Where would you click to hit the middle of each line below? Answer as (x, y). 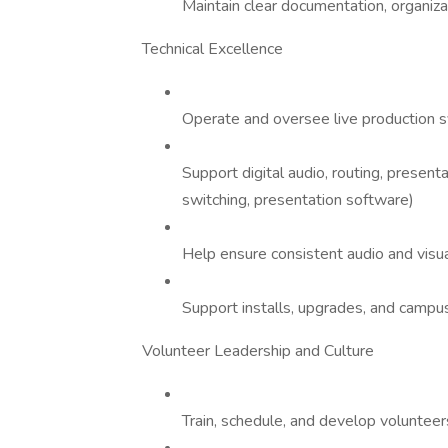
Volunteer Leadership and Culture (258, 351)
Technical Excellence (212, 49)
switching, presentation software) (298, 200)
